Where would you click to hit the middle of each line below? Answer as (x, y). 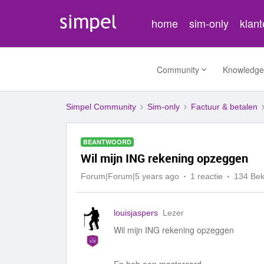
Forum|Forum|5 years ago (130, 176)
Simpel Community (101, 107)
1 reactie (207, 176)
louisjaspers (136, 213)
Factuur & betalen (224, 107)
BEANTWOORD (107, 142)
